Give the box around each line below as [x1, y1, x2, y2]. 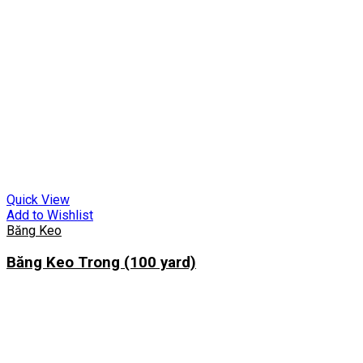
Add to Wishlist [6, 207, 93, 224]
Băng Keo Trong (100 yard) [6, 253, 196, 271]
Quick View [6, 192, 70, 208]
